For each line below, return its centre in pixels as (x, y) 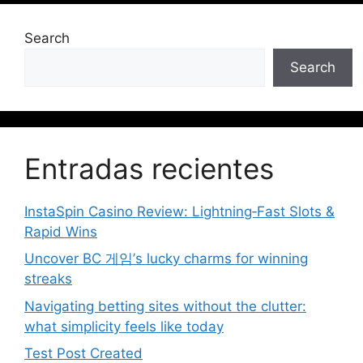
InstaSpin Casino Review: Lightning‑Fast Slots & (179, 211)
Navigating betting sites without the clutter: (165, 306)
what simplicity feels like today (124, 326)
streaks (48, 279)
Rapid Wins (61, 231)
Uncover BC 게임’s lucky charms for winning (166, 259)
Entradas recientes (149, 168)
